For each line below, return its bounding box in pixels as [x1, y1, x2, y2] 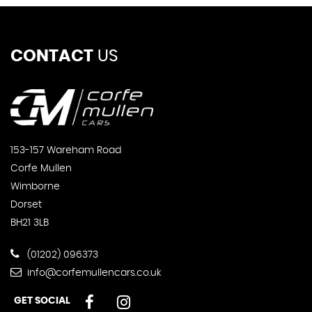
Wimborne [10, 182, 60, 192]
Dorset [10, 200, 42, 210]
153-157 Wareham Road [10, 146, 121, 156]
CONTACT [10, 48, 93, 65]
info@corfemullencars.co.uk [24, 268, 162, 279]
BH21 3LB [10, 218, 49, 228]
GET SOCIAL [13, 296, 70, 306]
